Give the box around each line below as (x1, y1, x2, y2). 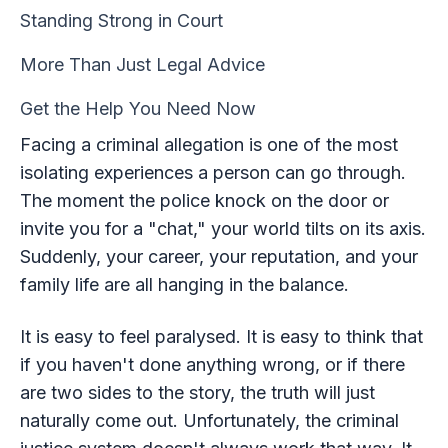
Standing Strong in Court (19, 9, 223, 31)
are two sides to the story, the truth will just (19, 381, 375, 403)
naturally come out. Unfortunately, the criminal (19, 409, 399, 431)
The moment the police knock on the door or (19, 189, 389, 211)
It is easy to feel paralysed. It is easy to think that (19, 325, 423, 347)
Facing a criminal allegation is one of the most (19, 133, 398, 155)
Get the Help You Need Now (19, 97, 256, 119)
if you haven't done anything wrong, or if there (19, 353, 405, 375)
